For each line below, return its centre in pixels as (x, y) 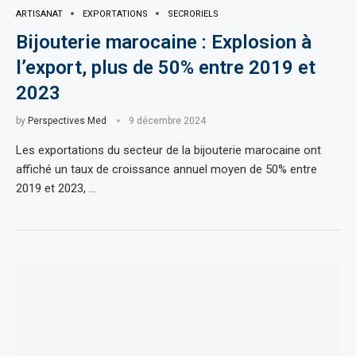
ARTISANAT (39, 14)
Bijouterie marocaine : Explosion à (164, 42)
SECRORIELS (193, 14)
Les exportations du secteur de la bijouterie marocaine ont (168, 150)
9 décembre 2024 (167, 120)
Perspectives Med (67, 120)
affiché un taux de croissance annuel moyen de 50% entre (166, 169)
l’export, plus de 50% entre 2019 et (166, 67)
